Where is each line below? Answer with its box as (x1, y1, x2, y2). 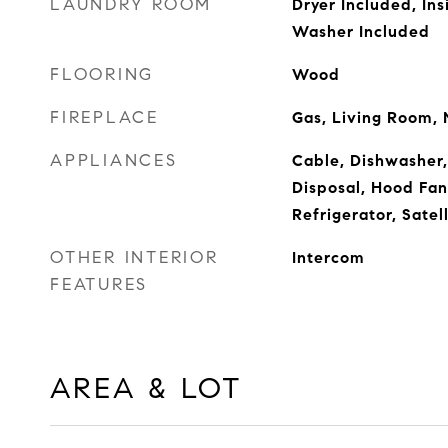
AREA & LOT (50, 370, 243, 406)
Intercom (291, 248, 365, 267)
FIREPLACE (50, 107, 159, 128)
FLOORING (50, 64, 154, 85)
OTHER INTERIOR (50, 247, 219, 268)
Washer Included (291, 22, 430, 41)
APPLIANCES (50, 150, 178, 171)
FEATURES (50, 274, 148, 295)
